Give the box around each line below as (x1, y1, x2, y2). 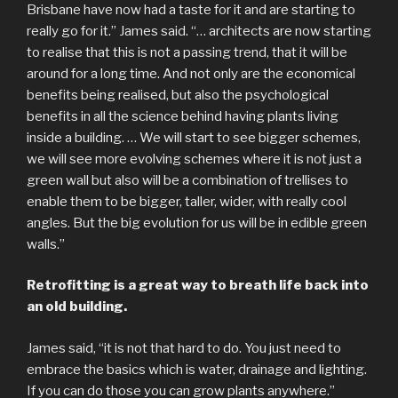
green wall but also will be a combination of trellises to (27, 171, 348, 188)
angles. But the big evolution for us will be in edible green (27, 214, 367, 231)
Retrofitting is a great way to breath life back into (27, 277, 369, 293)
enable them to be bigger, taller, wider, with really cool (27, 193, 346, 210)
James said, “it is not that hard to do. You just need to (27, 339, 341, 356)
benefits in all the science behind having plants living (27, 107, 338, 124)
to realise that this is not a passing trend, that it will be (27, 44, 347, 60)
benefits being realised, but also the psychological (27, 86, 329, 103)
